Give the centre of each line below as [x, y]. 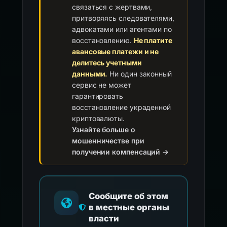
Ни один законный [140, 74]
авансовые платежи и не [116, 51]
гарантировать [98, 96]
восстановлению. [103, 40]
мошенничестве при [108, 141]
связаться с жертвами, [112, 7]
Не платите [153, 40]
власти [104, 218]
